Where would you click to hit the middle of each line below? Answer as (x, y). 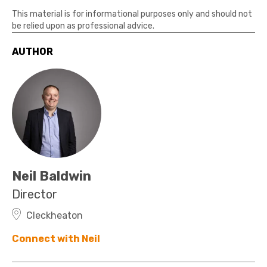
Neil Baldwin (52, 176)
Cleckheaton (55, 216)
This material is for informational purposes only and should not (132, 14)
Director (35, 194)
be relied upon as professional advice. (83, 26)
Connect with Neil (56, 239)
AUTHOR (32, 52)
